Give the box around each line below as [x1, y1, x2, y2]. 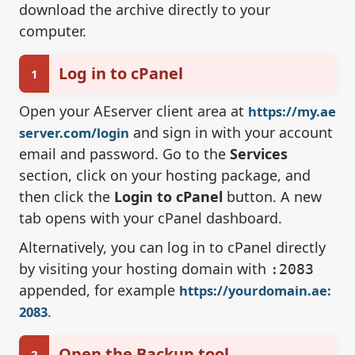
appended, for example [19, 281, 179, 300]
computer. [19, 21, 86, 41]
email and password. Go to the [19, 144, 230, 164]
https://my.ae [248, 102, 336, 121]
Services [230, 144, 288, 164]
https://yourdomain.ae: [179, 281, 331, 300]
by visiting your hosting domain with [19, 259, 270, 279]
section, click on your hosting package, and [19, 166, 311, 185]
